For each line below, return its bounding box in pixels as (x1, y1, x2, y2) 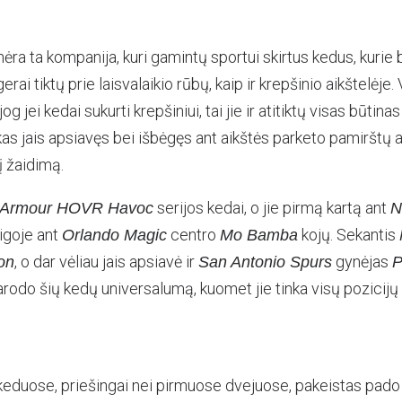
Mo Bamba (220, 226, 298, 244)
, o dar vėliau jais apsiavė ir (14, 252, 198, 271)
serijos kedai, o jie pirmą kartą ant (153, 198, 390, 217)
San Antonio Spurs (198, 253, 332, 271)
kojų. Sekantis (298, 225, 399, 244)
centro (167, 225, 220, 244)
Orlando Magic (62, 226, 167, 244)
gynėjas (332, 252, 392, 271)
